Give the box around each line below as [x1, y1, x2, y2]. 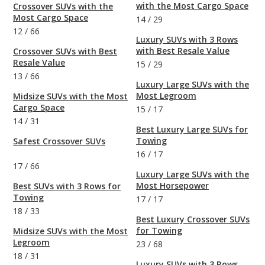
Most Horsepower [136, 180, 209, 192]
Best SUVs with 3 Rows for [13, 180, 121, 192]
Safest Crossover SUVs [13, 135, 105, 147]
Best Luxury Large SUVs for [136, 124, 248, 135]
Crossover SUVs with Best [13, 46, 117, 57]
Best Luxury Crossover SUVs [136, 214, 250, 225]
